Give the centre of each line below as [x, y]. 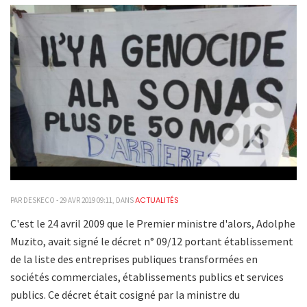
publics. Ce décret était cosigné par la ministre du [125, 295]
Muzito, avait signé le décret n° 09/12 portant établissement [152, 242]
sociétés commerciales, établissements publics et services [147, 277]
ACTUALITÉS [157, 200]
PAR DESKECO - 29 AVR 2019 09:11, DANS [73, 200]
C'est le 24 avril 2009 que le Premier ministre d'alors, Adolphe [153, 224]
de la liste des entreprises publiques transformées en [134, 259]
